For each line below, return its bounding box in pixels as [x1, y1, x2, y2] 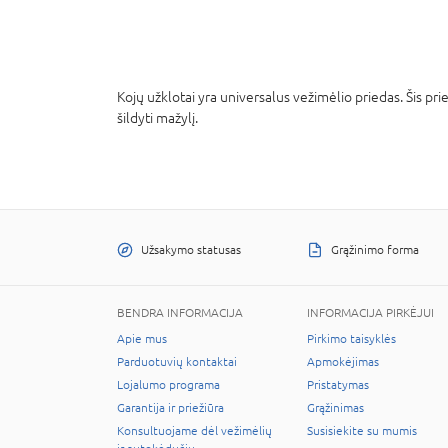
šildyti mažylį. [117, 110, 198, 126]
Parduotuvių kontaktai [117, 355, 237, 369]
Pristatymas [307, 378, 369, 392]
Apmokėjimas [307, 355, 379, 369]
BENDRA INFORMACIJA [117, 306, 243, 320]
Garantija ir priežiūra [117, 401, 224, 415]
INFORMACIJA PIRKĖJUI [307, 306, 434, 320]
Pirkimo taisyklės [307, 332, 396, 346]
